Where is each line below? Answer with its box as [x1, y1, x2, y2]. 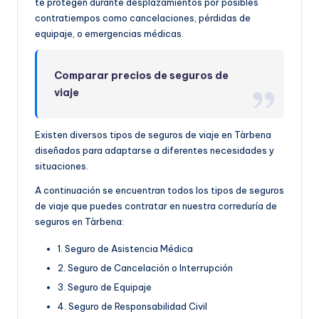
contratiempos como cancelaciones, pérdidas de [35, 11, 251, 23]
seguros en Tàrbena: [35, 215, 124, 227]
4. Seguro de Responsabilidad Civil [58, 300, 207, 313]
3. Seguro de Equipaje [58, 281, 152, 293]
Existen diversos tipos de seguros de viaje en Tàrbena [35, 128, 271, 140]
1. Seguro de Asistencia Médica [58, 242, 193, 254]
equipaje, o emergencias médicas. [35, 27, 184, 39]
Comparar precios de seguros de [54, 68, 229, 82]
